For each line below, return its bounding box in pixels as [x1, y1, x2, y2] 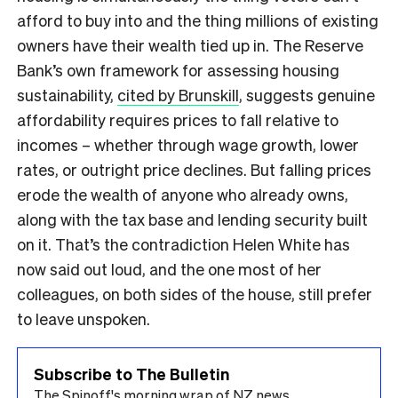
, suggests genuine [239, 84, 375, 105]
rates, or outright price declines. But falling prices [17, 158, 371, 179]
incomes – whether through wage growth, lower [17, 133, 359, 155]
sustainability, [17, 84, 117, 105]
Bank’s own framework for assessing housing [17, 59, 339, 80]
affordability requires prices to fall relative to [17, 108, 338, 130]
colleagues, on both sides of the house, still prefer [17, 283, 372, 304]
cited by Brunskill [117, 84, 239, 105]
